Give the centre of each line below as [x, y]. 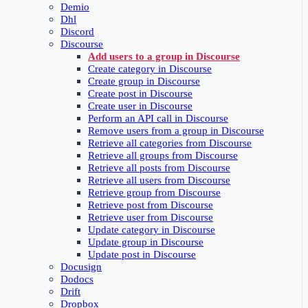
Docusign [81, 267]
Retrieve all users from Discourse [159, 180]
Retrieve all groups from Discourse [163, 156]
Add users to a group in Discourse [164, 57]
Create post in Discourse [140, 94]
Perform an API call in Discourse [158, 119]
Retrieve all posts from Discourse [159, 168]
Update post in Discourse [142, 255]
